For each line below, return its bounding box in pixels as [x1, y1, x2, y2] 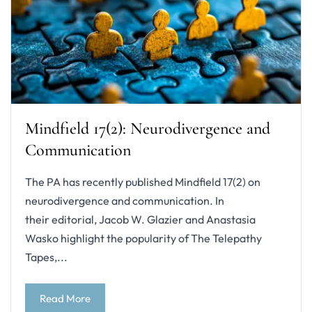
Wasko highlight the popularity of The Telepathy [25, 231, 262, 246]
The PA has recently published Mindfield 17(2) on [25, 175, 260, 189]
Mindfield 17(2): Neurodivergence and [25, 118, 270, 139]
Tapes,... [25, 250, 68, 265]
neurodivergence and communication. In [25, 194, 224, 208]
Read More [40, 291, 91, 305]
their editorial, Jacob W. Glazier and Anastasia [25, 212, 256, 227]
